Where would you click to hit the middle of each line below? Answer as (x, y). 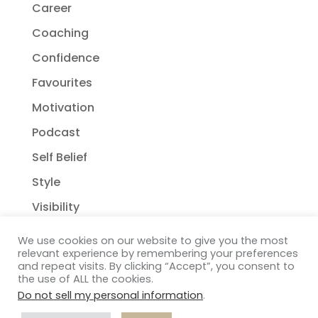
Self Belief (59, 157)
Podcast (56, 132)
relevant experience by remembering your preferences (158, 253)
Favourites (62, 82)
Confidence (65, 57)
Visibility (55, 207)
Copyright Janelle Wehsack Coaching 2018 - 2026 (149, 297)
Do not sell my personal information (110, 295)
